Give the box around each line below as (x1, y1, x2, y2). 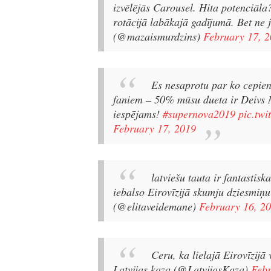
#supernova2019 (163, 106, 235, 122)
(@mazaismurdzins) (113, 28, 203, 44)
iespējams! (113, 106, 163, 122)
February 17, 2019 (113, 121, 196, 136)
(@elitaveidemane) (113, 198, 199, 214)
